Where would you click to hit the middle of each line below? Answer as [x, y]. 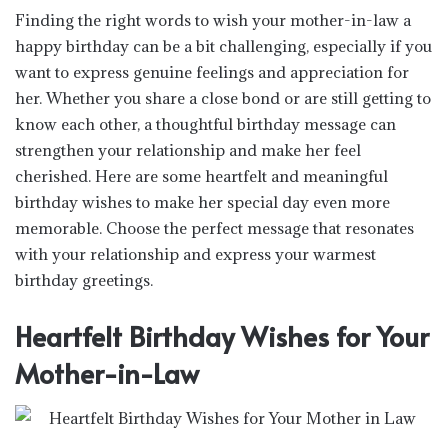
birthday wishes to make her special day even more [202, 201]
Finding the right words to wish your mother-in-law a [213, 19]
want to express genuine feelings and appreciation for [212, 71]
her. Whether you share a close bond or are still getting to [223, 97]
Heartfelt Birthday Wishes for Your [222, 335]
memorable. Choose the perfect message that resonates [214, 227]
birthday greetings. [84, 279]
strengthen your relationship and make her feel [188, 149]
